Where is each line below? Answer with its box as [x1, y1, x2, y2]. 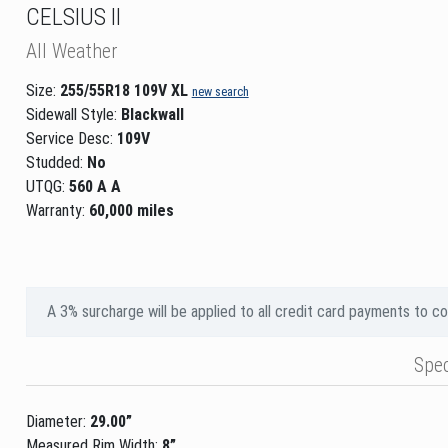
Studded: [25, 152, 87, 172]
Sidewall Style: [25, 104, 121, 124]
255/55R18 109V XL [59, 80, 188, 100]
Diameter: [25, 411, 90, 431]
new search [191, 83, 249, 99]
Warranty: [25, 200, 89, 220]
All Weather [25, 38, 117, 63]
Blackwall [120, 104, 184, 124]
